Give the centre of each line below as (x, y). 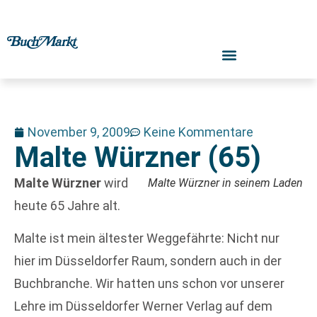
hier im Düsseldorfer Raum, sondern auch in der (148, 261)
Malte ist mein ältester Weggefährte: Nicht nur (147, 238)
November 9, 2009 (79, 132)
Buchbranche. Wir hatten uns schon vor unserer (149, 284)
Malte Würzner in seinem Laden (225, 183)
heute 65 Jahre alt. (67, 206)
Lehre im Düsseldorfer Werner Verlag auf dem (143, 306)
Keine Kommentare (198, 132)
